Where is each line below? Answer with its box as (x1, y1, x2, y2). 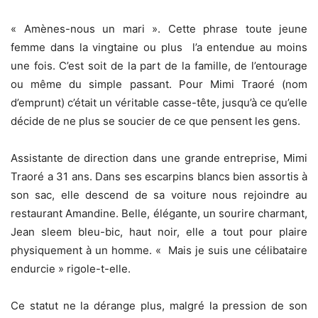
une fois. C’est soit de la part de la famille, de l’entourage (11, 59, 307, 73)
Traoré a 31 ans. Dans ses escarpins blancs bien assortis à (11, 170, 307, 184)
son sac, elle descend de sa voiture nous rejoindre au (11, 188, 307, 202)
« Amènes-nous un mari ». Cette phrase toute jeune (11, 22, 307, 36)
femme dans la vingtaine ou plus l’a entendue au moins (11, 40, 307, 55)
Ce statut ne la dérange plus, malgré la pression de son (11, 299, 307, 313)
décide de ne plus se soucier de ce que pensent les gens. (11, 114, 300, 128)
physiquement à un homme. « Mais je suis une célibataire (11, 243, 307, 258)
